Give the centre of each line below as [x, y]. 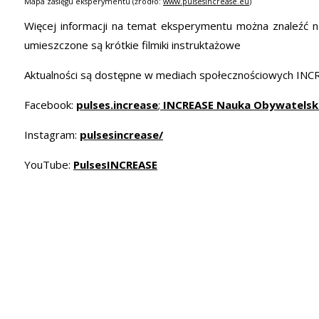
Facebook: [50, 104]
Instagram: [52, 134]
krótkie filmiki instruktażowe [173, 45]
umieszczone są [65, 45]
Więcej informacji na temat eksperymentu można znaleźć [168, 25]
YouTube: [49, 164]
